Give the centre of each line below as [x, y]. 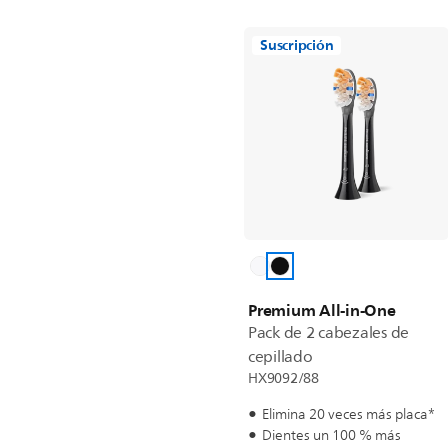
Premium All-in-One [322, 310]
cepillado [280, 357]
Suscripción [297, 45]
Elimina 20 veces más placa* [348, 414]
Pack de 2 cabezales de [329, 333]
